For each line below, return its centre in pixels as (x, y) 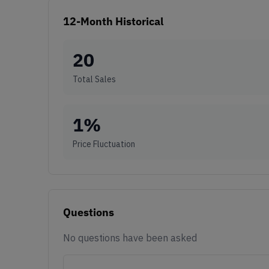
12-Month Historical (113, 21)
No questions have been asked (130, 237)
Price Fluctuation (104, 144)
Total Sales (94, 79)
